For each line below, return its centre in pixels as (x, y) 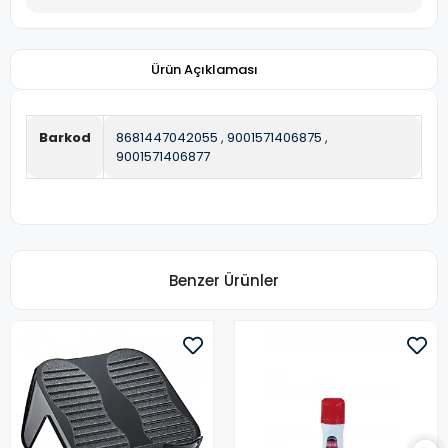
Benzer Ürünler (224, 280)
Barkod (65, 137)
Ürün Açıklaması (204, 69)
